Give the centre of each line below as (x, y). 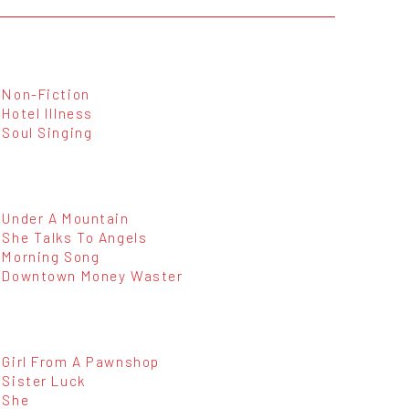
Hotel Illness (47, 112)
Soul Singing (47, 131)
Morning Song (51, 256)
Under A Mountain (66, 217)
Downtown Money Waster (93, 275)
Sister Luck (44, 381)
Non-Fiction (46, 93)
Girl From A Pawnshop (81, 362)
